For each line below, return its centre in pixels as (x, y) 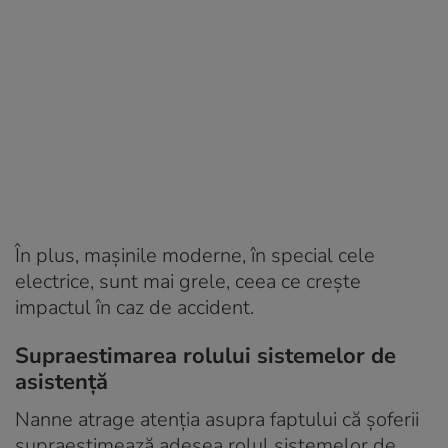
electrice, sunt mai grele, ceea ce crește (188, 281)
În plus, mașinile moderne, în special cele (195, 255)
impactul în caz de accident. (134, 307)
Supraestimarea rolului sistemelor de (205, 355)
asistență (61, 381)
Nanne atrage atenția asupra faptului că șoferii (217, 419)
